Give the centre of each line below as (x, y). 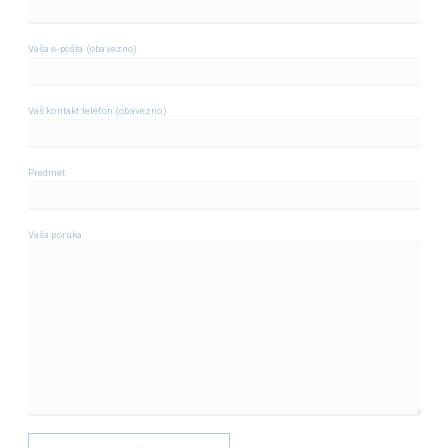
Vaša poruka (55, 235)
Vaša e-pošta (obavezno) (82, 49)
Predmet (46, 173)
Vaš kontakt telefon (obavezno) (97, 111)
